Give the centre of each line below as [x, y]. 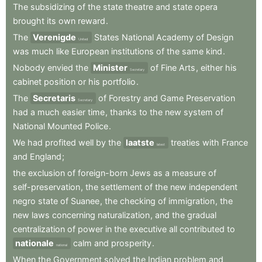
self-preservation [46, 187]
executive [148, 229]
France [235, 143]
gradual [202, 215]
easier [74, 112]
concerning [74, 215]
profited [61, 143]
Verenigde [54, 37]
